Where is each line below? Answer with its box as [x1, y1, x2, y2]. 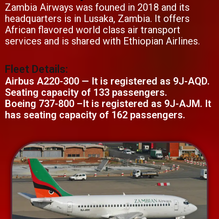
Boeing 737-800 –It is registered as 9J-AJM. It [5, 98, 211, 110]
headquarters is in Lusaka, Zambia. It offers [5, 13, 190, 25]
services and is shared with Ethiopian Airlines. [5, 35, 200, 47]
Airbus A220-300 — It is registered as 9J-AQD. [5, 75, 210, 88]
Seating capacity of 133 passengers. [5, 87, 167, 99]
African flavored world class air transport [5, 24, 180, 36]
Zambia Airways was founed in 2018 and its [5, 1, 190, 14]
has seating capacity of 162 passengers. [5, 109, 185, 121]
